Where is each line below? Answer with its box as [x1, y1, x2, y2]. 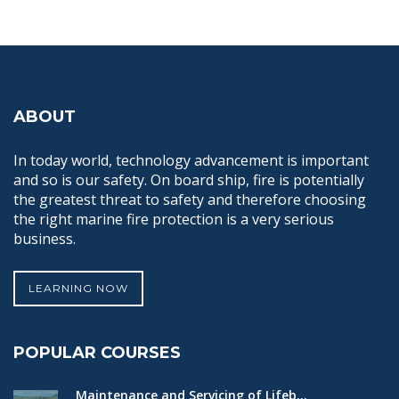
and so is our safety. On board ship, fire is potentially [13, 170, 364, 191]
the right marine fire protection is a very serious [13, 209, 334, 230]
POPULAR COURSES [13, 343, 181, 363]
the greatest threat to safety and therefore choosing [13, 190, 366, 210]
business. [13, 229, 76, 249]
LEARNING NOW [28, 281, 128, 296]
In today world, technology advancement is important [13, 151, 369, 171]
